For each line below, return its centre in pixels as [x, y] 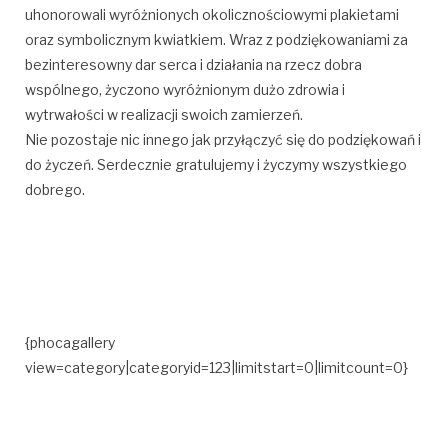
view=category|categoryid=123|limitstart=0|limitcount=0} [216, 367]
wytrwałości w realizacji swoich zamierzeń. [164, 114]
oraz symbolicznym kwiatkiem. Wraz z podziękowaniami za [216, 39]
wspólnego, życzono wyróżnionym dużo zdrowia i [185, 89]
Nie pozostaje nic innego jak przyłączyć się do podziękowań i [223, 139]
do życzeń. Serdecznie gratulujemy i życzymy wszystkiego [216, 164]
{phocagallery [70, 342]
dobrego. [55, 189]
